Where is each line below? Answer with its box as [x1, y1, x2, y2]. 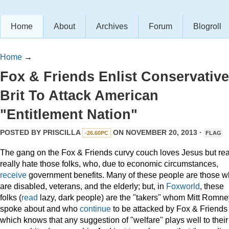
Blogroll [193, 22, 221, 31]
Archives [96, 22, 128, 31]
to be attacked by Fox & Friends [113, 203, 227, 213]
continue [80, 203, 113, 213]
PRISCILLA [43, 128, 80, 136]
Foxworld [166, 181, 200, 191]
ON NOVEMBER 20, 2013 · [111, 128, 204, 136]
